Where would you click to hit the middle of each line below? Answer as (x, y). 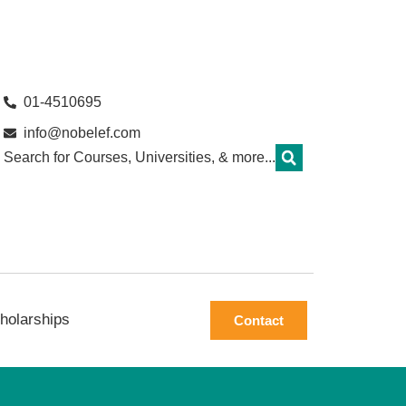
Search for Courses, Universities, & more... (139, 158)
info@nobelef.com (82, 133)
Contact (259, 320)
